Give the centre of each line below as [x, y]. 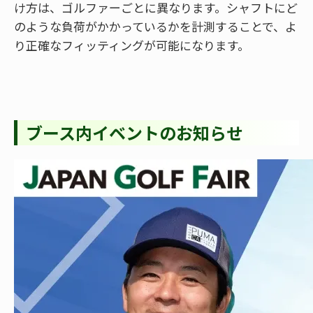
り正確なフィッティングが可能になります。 [132, 45]
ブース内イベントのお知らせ [134, 132]
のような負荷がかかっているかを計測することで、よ [155, 26]
